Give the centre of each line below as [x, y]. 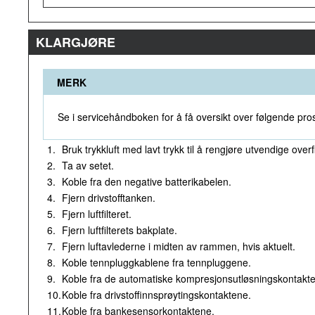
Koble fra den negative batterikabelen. [147, 181]
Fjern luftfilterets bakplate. [120, 230]
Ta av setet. [88, 165]
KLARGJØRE [76, 42]
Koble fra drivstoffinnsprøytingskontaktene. [156, 295]
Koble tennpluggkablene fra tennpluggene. [156, 262]
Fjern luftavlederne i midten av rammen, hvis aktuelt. [179, 246]
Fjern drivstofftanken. [109, 198]
